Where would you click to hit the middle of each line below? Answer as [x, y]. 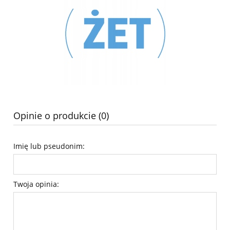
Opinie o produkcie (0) [61, 115]
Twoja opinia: [36, 184]
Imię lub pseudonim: [49, 146]
